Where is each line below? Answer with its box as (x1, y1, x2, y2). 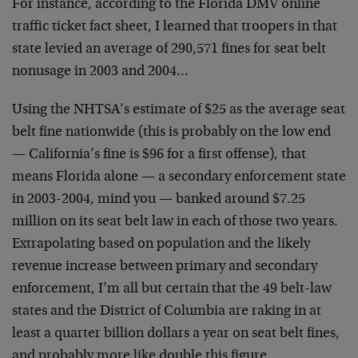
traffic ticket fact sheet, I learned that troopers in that (12, 20, 337, 35)
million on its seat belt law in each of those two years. (12, 215, 338, 230)
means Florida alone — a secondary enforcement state (12, 170, 346, 185)
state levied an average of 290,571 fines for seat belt (12, 42, 326, 58)
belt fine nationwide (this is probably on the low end (12, 125, 331, 141)
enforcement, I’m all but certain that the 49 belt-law (12, 282, 332, 297)
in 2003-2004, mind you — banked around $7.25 (12, 193, 305, 208)
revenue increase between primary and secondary (12, 260, 317, 275)
